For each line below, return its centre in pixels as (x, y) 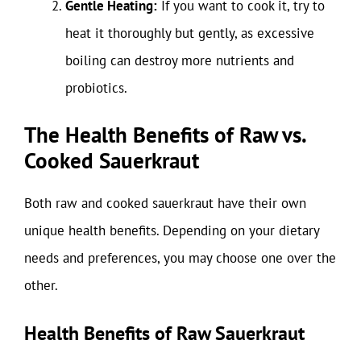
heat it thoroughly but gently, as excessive (190, 33)
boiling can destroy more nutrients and (180, 60)
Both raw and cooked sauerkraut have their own (165, 203)
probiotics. (96, 87)
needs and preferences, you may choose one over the (180, 258)
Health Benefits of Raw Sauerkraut (164, 333)
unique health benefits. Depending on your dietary (172, 230)
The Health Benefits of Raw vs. (165, 135)
